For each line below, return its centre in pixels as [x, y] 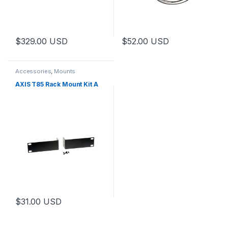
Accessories [33, 72]
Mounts [65, 72]
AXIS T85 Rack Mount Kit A [56, 84]
